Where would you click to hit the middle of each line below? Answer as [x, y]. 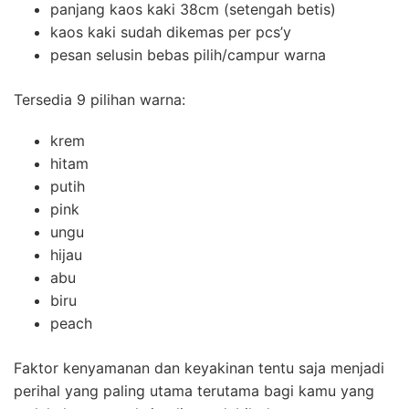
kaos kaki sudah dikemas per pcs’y [171, 31]
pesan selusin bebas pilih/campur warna [188, 54]
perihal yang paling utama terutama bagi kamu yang [194, 390]
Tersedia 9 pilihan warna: [100, 99]
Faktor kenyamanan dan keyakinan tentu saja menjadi [199, 367]
